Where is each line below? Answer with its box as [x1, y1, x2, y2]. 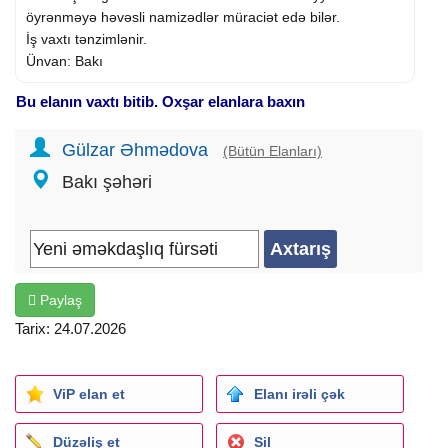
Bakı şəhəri [62, 171, 152, 192]
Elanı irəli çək [253, 385, 345, 402]
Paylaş [36, 291, 82, 308]
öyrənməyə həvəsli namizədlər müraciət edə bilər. [26, 8, 340, 25]
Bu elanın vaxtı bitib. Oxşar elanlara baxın [16, 92, 305, 110]
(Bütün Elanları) [223, 142, 322, 159]
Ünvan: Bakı [26, 52, 103, 69]
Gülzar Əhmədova [62, 139, 208, 160]
